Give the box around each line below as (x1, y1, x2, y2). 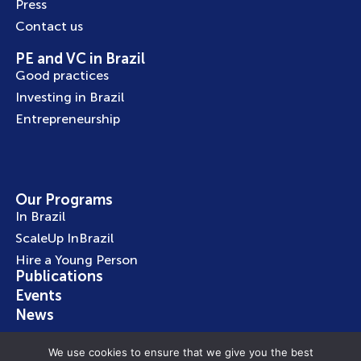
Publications (15, 268, 103, 286)
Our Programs (15, 191, 113, 210)
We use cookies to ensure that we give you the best (48, 346, 313, 359)
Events (15, 287, 62, 305)
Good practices (15, 68, 109, 84)
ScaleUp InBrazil (15, 230, 114, 247)
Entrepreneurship (15, 111, 120, 127)
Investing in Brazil (15, 89, 124, 106)
